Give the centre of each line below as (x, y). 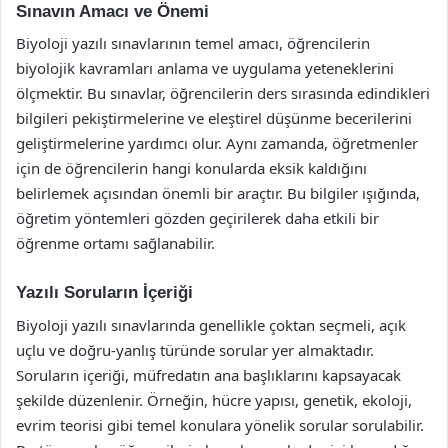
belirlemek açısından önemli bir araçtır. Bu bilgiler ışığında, (218, 193)
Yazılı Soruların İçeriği (104, 292)
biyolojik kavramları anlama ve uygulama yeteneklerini (205, 68)
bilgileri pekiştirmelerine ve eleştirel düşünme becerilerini (214, 118)
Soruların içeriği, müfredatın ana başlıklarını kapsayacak (208, 374)
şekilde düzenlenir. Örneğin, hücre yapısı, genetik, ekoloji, (214, 399)
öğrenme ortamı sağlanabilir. (115, 243)
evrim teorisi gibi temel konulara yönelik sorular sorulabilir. (220, 424)
